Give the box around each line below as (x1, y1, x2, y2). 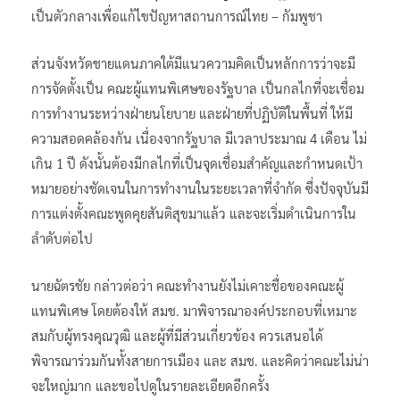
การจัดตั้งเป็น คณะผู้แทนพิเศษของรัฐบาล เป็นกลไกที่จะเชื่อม (31, 79, 364, 96)
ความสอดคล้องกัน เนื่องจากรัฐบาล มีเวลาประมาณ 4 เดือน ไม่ (31, 129, 367, 146)
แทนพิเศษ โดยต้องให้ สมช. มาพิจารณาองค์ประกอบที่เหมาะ (31, 301, 357, 319)
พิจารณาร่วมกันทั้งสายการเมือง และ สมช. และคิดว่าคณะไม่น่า (31, 351, 369, 369)
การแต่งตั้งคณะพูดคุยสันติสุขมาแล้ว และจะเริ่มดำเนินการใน (31, 204, 356, 221)
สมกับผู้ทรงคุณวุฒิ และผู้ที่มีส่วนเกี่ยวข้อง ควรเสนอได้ (31, 326, 323, 344)
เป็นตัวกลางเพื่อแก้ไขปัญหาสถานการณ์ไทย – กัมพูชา (31, 6, 322, 24)
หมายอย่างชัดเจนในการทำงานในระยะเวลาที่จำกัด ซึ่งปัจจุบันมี (31, 179, 369, 196)
